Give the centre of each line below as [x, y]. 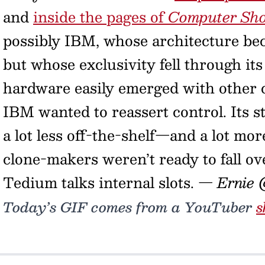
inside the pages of [101, 17]
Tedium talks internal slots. [101, 182]
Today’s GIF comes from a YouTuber [130, 207]
